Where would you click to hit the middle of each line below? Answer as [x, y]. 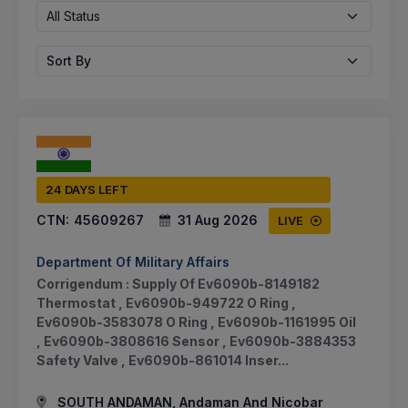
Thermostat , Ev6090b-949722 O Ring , [166, 302]
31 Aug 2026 [218, 219]
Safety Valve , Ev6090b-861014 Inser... [163, 360]
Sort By [69, 60]
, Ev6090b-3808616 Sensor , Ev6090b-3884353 [196, 341]
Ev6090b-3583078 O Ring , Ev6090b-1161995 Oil [196, 321]
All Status [73, 15]
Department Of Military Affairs [133, 261]
